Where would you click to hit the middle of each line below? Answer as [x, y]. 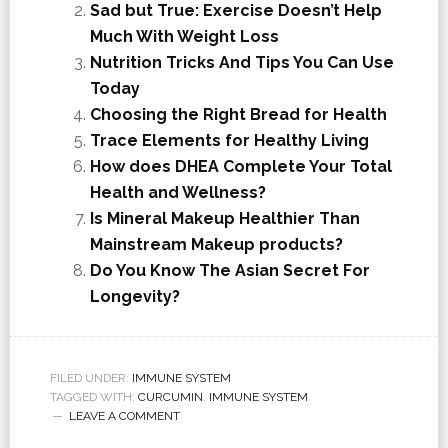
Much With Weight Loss [184, 36]
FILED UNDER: [90, 377]
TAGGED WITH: [93, 396]
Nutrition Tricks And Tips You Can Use [241, 62]
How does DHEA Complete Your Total [240, 166]
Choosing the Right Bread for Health [238, 114]
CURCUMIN [170, 396]
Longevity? [134, 296]
